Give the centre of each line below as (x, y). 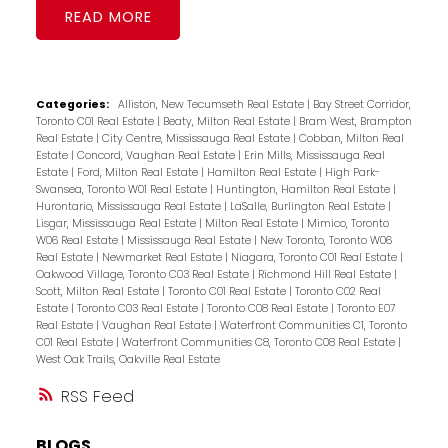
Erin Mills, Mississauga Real (314, 156)
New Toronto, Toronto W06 (325, 241)
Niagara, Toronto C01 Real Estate (315, 258)
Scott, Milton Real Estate (98, 292)
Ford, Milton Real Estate (138, 173)
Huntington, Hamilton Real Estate (304, 190)
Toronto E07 (366, 309)
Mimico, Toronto (347, 224)
